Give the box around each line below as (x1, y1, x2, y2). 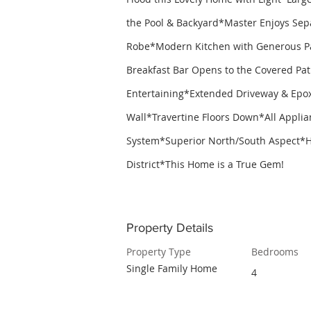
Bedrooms (251, 245, 299, 258)
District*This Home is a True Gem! (126, 158, 284, 171)
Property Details (126, 221, 213, 235)
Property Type (126, 245, 191, 258)
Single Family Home (126, 262, 217, 275)
